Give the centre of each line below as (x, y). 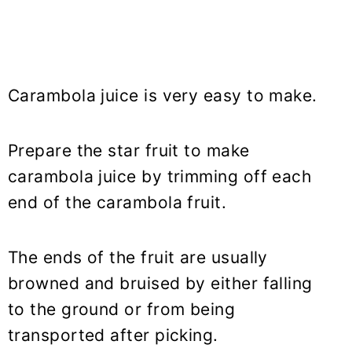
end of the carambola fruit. (117, 203)
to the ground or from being (122, 310)
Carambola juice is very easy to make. (163, 96)
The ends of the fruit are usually (138, 258)
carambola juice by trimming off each (160, 177)
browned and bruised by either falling (160, 284)
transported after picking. (113, 335)
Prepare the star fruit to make (129, 151)
